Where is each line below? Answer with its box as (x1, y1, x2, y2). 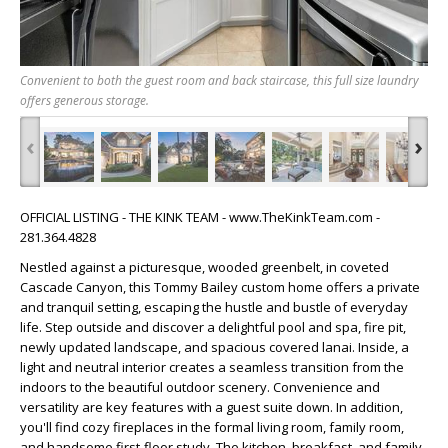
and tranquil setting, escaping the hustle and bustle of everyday (20, 297, 408, 316)
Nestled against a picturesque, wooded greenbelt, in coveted (20, 257, 389, 276)
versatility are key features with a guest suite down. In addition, (20, 397, 403, 416)
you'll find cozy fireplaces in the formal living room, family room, (20, 417, 404, 436)
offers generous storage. (20, 91, 149, 109)
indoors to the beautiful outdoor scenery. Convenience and (20, 377, 380, 396)
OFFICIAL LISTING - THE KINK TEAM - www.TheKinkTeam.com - (20, 207, 380, 226)
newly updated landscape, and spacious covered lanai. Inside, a (20, 337, 409, 356)
